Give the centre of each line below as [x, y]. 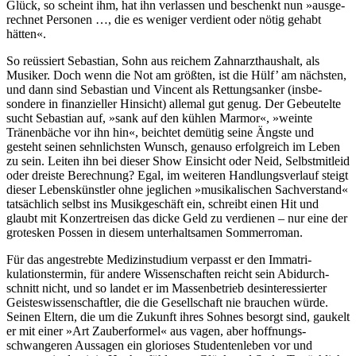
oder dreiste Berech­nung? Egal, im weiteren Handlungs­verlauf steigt [177, 175]
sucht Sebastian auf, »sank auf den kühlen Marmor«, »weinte [159, 118]
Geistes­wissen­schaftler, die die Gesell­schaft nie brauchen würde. [167, 302]
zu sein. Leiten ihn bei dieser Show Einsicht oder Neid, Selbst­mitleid [178, 161]
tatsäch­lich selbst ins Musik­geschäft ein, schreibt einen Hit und [163, 203]
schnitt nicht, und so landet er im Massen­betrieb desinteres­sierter [166, 288]
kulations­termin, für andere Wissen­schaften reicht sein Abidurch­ [168, 273]
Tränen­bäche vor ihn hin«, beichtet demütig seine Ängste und [160, 132]
